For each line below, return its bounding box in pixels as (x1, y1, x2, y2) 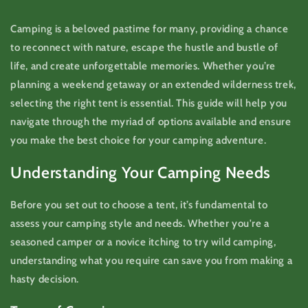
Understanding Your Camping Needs (10, 163, 272, 183)
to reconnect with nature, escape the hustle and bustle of (10, 41, 278, 54)
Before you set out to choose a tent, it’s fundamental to (10, 199, 268, 212)
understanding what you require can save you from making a (10, 254, 293, 267)
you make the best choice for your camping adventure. (10, 134, 267, 147)
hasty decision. (10, 273, 79, 286)
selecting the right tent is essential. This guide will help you (10, 97, 287, 110)
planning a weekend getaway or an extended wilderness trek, (10, 78, 296, 91)
